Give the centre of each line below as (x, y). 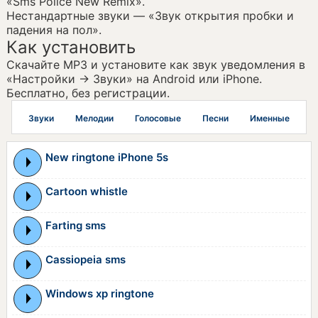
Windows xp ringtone (100, 293)
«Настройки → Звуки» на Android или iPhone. (134, 78)
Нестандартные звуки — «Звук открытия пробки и (150, 15)
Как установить (71, 47)
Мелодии (94, 118)
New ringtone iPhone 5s (107, 157)
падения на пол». (54, 29)
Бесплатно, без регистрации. (88, 93)
